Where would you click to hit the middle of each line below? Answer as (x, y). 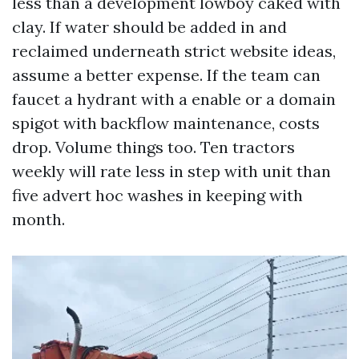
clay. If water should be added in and (149, 27)
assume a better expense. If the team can (166, 75)
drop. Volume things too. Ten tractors (153, 147)
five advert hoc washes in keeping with (157, 195)
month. (38, 219)
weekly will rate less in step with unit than (171, 171)
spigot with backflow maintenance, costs (166, 123)
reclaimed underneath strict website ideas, (174, 51)
